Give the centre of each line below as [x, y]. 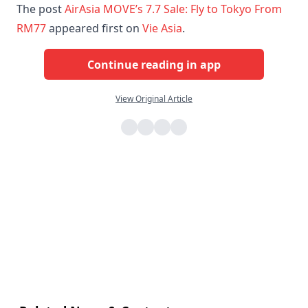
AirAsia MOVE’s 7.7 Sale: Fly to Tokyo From [173, 9]
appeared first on [94, 28]
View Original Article [154, 99]
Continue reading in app [154, 64]
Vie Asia [162, 28]
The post [41, 9]
